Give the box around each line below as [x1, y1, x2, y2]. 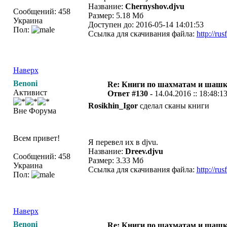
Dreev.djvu [125, 147, 163, 156]
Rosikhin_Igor [88, 101, 138, 110]
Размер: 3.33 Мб [88, 156, 143, 165]
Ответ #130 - [107, 89, 155, 98]
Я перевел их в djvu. [88, 138, 158, 146]
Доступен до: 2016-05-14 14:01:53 [88, 20, 204, 29]
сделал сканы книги [137, 101, 209, 110]
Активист [13, 88, 47, 97]
